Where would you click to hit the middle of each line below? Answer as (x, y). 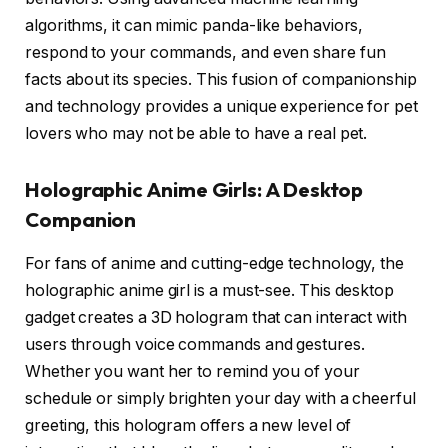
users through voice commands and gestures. (195, 345)
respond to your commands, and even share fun (205, 53)
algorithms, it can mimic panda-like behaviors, (194, 26)
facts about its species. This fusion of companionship (221, 80)
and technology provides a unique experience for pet (221, 107)
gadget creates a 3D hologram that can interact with (216, 318)
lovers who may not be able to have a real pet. (196, 134)
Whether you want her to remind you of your (192, 372)
